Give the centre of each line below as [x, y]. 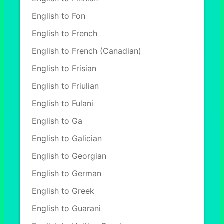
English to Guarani [66, 208]
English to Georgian [69, 156]
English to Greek [63, 191]
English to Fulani [63, 103]
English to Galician [67, 138]
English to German [67, 173]
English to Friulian [65, 86]
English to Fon [59, 16]
